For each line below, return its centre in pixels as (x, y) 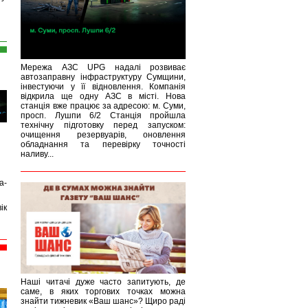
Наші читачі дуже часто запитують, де (103, 282)
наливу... (37, 154)
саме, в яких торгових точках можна (103, 291)
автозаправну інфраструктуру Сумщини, (103, 77)
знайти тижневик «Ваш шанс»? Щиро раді (103, 301)
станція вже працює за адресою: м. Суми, (103, 106)
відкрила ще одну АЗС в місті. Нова (103, 96)
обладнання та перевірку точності (103, 144)
